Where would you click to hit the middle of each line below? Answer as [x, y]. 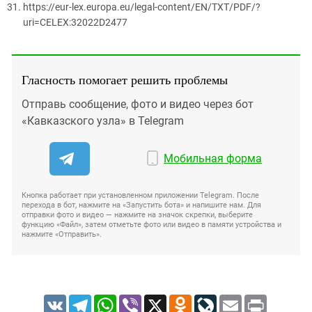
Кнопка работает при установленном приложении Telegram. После [140, 196]
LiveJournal [242, 301]
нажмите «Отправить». [62, 235]
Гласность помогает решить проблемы [125, 80]
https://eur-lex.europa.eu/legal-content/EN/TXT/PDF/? [142, 7]
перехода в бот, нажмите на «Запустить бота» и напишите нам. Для [141, 205]
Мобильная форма [213, 159]
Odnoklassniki [221, 301]
